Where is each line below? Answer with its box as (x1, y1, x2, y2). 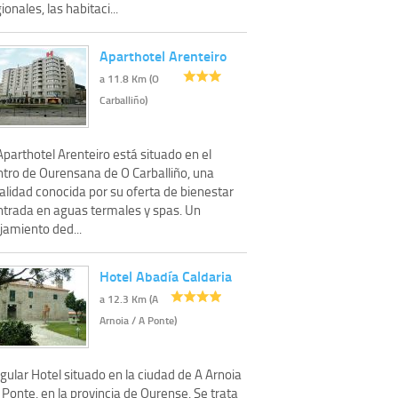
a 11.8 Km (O (99, 70, 159, 86)
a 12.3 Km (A (99, 291, 158, 306)
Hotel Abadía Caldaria (99, 265, 232, 286)
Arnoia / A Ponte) (99, 312, 177, 328)
